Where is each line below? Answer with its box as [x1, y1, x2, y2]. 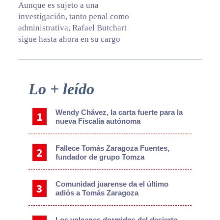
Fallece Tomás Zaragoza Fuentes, [55, 144, 170, 153]
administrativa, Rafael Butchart [18, 23, 127, 33]
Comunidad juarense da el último [55, 180, 169, 189]
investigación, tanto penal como [18, 12, 129, 22]
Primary [7, 79, 49, 92]
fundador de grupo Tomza [55, 153, 145, 162]
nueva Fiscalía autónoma [55, 117, 141, 126]
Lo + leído [28, 80, 94, 98]
